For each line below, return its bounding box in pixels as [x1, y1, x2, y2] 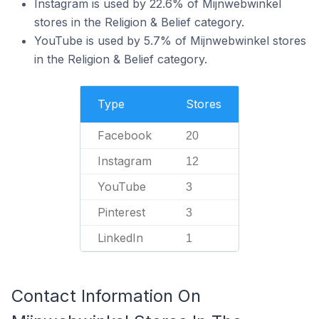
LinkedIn [98, 231, 143, 245]
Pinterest [98, 205, 145, 219]
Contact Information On [11, 286, 201, 306]
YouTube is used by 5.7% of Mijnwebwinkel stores [34, 33, 306, 48]
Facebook [98, 128, 152, 142]
